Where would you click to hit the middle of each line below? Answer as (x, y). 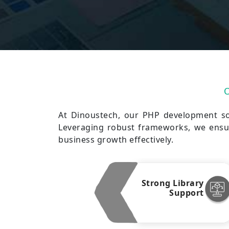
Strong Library (173, 183)
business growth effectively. (116, 140)
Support (187, 192)
